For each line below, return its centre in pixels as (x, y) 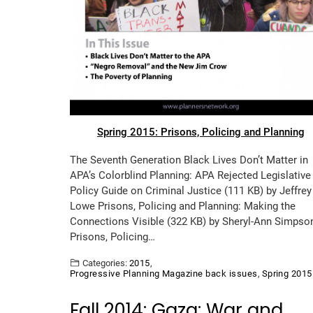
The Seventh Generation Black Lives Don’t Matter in (189, 160)
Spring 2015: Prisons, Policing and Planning (201, 132)
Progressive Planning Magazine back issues (164, 273)
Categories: (105, 263)
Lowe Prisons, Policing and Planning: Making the (183, 206)
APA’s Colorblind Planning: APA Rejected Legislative (190, 175)
